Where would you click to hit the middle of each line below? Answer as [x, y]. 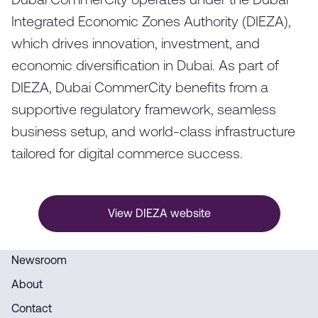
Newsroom [39, 262]
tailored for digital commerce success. [127, 155]
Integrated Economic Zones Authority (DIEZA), [151, 23]
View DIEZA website [159, 215]
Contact [32, 310]
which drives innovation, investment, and [136, 45]
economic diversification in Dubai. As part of [145, 67]
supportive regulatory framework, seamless [144, 111]
